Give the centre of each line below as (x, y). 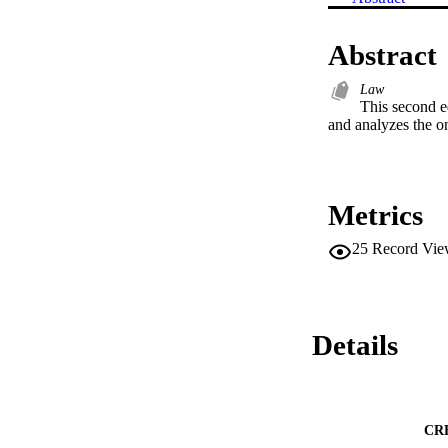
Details (355, 345)
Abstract (382, 55)
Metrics (375, 215)
